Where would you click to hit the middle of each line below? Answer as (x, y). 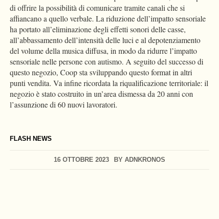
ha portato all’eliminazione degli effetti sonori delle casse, (98, 29)
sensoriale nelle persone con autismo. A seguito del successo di (107, 62)
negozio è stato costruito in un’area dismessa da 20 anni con (101, 94)
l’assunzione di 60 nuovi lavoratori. (66, 105)
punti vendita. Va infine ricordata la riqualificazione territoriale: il (109, 83)
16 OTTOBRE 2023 (81, 160)
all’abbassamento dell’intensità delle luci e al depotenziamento (105, 40)
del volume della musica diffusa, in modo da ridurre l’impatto (103, 51)
